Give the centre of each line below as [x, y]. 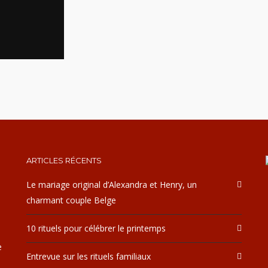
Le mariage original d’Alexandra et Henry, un [112, 185]
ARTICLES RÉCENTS [64, 160]
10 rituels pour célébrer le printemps [96, 228]
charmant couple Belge [71, 200]
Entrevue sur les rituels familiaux [89, 256]
